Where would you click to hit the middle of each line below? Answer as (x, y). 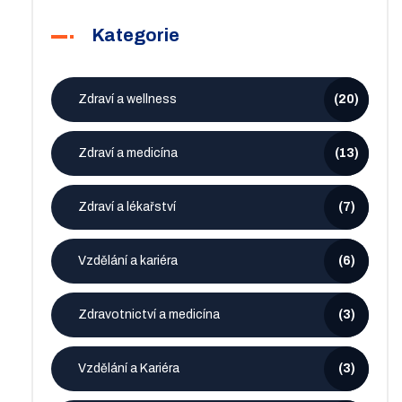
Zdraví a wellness (127, 100)
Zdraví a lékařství (127, 207)
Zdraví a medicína (128, 153)
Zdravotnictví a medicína (149, 315)
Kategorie (135, 35)
